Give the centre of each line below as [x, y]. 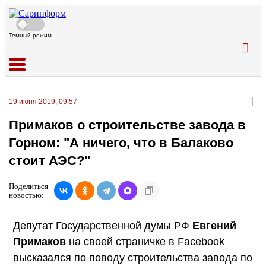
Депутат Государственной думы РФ [103, 225]
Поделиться [28, 186]
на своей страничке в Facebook [145, 241]
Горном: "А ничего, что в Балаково [121, 143]
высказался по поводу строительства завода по [133, 257]
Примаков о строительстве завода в [127, 125]
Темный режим [30, 35]
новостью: [26, 195]
